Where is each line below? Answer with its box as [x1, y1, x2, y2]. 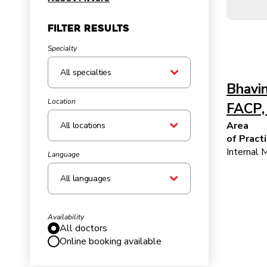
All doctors [60, 222, 107, 235]
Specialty [48, 44, 77, 53]
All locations [60, 120, 105, 131]
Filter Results [48, 22, 129, 35]
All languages [60, 173, 111, 184]
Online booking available [60, 235, 162, 248]
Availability [48, 212, 84, 222]
